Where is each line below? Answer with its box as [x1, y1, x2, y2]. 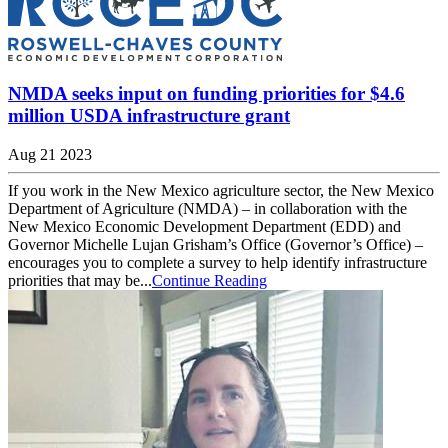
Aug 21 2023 [8, 146, 92, 164]
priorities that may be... [8, 272, 152, 290]
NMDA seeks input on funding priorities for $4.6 [8, 83, 405, 105]
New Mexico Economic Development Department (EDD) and [8, 218, 401, 236]
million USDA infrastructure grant [8, 105, 290, 127]
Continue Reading [152, 272, 267, 290]
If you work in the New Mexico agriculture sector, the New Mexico [8, 182, 434, 200]
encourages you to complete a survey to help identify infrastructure [8, 254, 427, 272]
